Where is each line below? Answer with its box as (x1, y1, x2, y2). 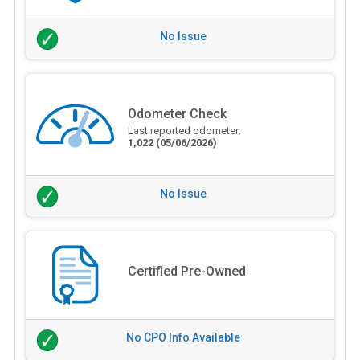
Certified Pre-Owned (127, 263, 246, 279)
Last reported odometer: (127, 125, 241, 137)
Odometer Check (127, 106, 227, 122)
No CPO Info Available (126, 330, 240, 344)
